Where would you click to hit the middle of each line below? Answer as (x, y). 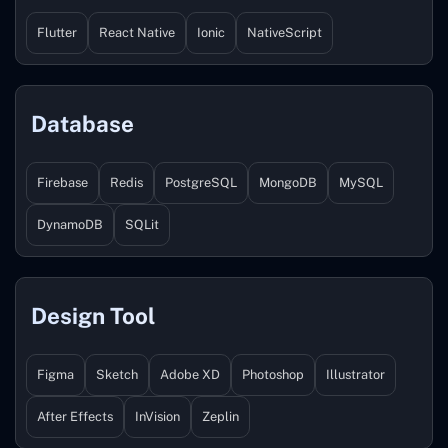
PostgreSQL (201, 182)
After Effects (75, 416)
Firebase (62, 182)
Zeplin (220, 416)
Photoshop (273, 374)
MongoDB (288, 182)
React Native (137, 32)
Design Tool (93, 315)
